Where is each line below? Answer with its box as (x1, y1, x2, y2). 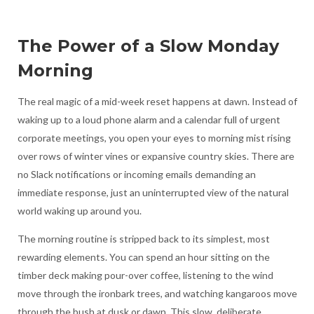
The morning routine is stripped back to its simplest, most (17, 233, 270, 245)
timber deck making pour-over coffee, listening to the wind (17, 269, 273, 282)
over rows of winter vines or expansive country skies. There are (17, 150, 294, 163)
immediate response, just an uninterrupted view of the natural (17, 186, 289, 199)
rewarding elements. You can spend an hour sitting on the (17, 251, 270, 264)
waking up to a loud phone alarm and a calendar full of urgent (17, 114, 280, 126)
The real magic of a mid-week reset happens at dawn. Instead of (17, 95, 297, 108)
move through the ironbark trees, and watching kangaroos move (17, 287, 297, 300)
